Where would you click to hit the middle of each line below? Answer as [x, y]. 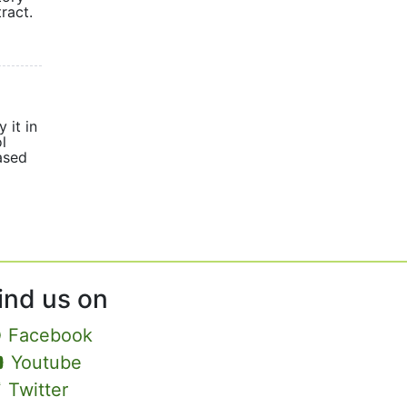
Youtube [46, 362]
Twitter [38, 390]
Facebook [50, 335]
